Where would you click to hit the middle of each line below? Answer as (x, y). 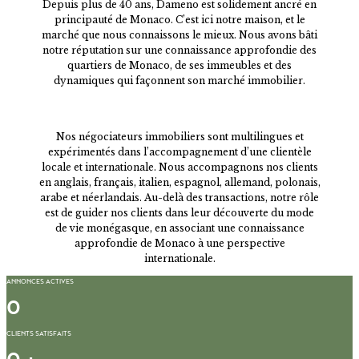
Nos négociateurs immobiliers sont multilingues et (179, 137)
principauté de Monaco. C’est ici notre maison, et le (179, 20)
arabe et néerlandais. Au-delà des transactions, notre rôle (179, 198)
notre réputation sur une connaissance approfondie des (179, 50)
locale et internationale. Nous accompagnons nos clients (179, 167)
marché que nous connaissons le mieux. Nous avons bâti (179, 35)
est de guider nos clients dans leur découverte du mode (179, 213)
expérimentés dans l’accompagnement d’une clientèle (179, 152)
